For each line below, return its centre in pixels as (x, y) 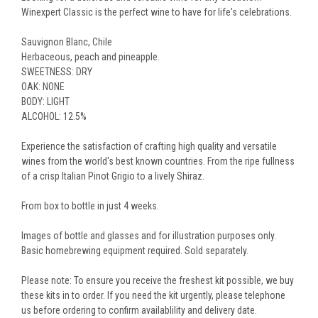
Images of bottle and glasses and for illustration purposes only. (149, 235)
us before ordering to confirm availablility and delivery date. (139, 310)
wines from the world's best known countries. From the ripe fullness (158, 161)
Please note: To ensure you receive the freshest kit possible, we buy (158, 280)
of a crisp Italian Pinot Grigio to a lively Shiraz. (113, 176)
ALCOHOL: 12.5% (54, 116)
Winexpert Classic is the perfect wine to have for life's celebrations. (157, 12)
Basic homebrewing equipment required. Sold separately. (135, 250)
